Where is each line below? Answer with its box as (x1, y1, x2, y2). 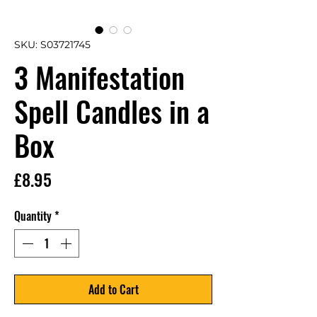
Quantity (14, 207, 52, 224)
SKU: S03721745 (14, 38, 91, 51)
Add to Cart (88, 281, 139, 298)
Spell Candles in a (14, 90, 209, 132)
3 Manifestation (14, 56, 185, 98)
